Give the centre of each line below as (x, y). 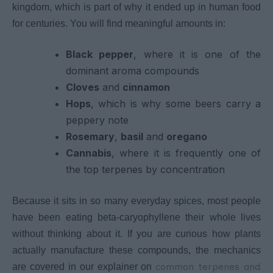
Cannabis (89, 153)
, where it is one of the (197, 54)
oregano (187, 136)
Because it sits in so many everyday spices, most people (136, 200)
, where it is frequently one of (186, 153)
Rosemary (90, 136)
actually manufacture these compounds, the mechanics (136, 250)
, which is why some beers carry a (176, 103)
